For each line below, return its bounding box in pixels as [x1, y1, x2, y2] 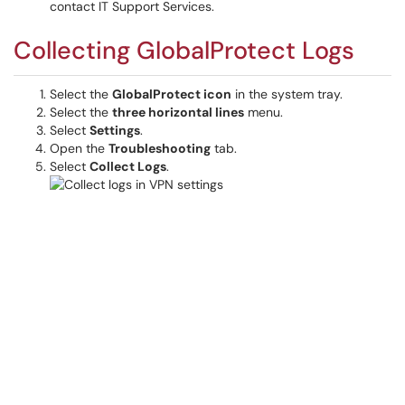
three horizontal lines [112, 104, 244, 120]
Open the [50, 140, 108, 156]
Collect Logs [89, 158, 166, 174]
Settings [89, 122, 140, 138]
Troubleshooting [108, 140, 211, 156]
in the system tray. [231, 86, 343, 102]
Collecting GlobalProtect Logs [14, 34, 354, 66]
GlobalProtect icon [112, 86, 231, 102]
